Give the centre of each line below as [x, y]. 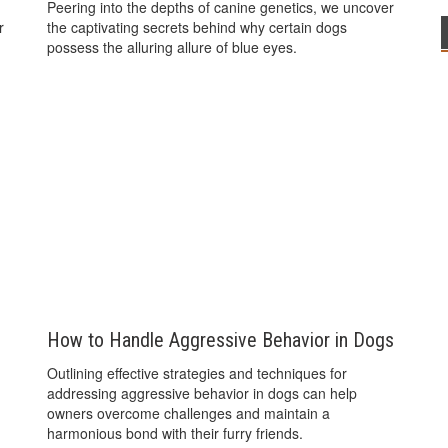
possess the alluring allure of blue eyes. [172, 46]
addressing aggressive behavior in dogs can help [202, 393]
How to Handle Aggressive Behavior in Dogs [221, 340]
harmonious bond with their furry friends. [175, 433]
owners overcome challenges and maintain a [189, 413]
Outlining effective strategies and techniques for [197, 373]
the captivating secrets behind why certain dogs [197, 26]
